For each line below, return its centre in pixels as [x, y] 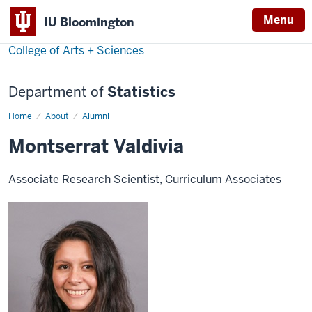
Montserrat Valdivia [96, 146]
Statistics [140, 92]
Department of [56, 92]
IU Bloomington [89, 22]
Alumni [96, 116]
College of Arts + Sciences [76, 50]
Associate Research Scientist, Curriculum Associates [145, 179]
